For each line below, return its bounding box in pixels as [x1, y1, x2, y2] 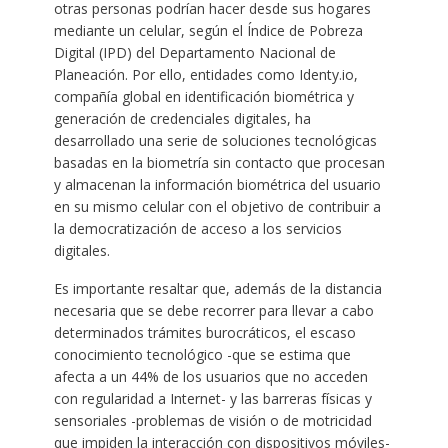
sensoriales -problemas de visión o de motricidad [53, 410, 372, 430]
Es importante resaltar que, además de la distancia [53, 278, 382, 298]
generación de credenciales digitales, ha [53, 108, 311, 128]
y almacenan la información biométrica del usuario [53, 174, 381, 194]
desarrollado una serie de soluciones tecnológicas [53, 130, 377, 150]
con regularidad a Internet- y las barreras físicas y [53, 388, 372, 408]
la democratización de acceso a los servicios [53, 218, 342, 238]
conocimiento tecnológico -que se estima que [53, 344, 351, 364]
